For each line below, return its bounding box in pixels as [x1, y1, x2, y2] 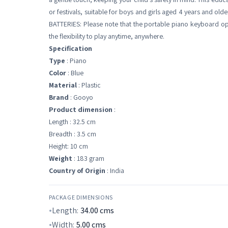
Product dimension [49, 105, 112, 114]
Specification [49, 44, 92, 53]
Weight [49, 154, 72, 163]
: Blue [66, 68, 83, 77]
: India [105, 166, 124, 175]
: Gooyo [69, 93, 93, 102]
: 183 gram [72, 154, 104, 163]
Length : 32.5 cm [49, 117, 96, 126]
